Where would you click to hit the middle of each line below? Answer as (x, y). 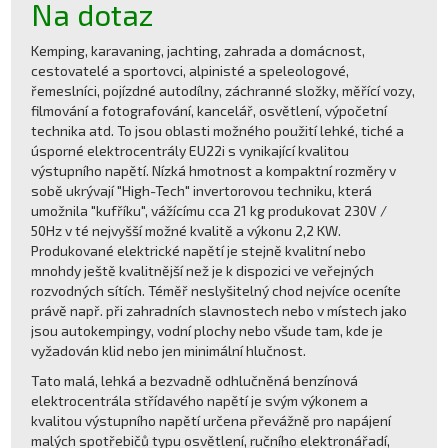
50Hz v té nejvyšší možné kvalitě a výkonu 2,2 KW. (186, 230)
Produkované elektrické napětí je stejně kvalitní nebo (199, 250)
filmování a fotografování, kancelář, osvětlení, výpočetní (209, 110)
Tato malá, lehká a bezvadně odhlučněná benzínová (195, 380)
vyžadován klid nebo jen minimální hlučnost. (169, 350)
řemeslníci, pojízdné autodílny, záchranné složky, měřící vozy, (223, 90)
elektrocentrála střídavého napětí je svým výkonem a (200, 400)
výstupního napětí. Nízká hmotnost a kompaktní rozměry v (214, 170)
